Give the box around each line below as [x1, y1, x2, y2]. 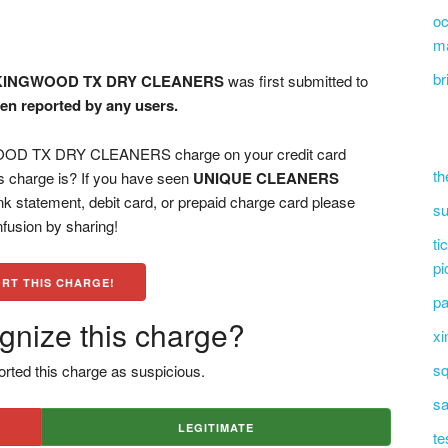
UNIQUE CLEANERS [193, 167, 340, 189]
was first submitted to [224, 70, 369, 91]
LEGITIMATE [177, 420, 254, 435]
